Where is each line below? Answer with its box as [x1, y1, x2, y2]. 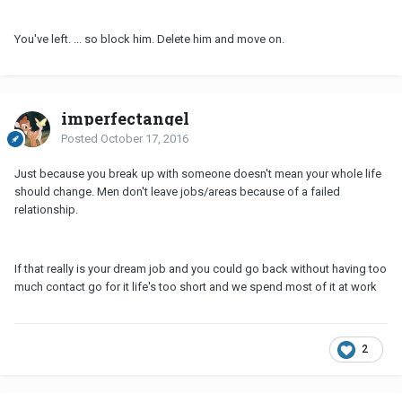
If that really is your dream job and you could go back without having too [14, 262, 387, 276]
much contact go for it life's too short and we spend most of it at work [14, 280, 377, 294]
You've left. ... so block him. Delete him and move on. [14, 32, 284, 47]
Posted [61, 132, 100, 146]
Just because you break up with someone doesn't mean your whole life [14, 167, 381, 181]
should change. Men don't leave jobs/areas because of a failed [14, 185, 340, 199]
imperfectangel [61, 108, 189, 130]
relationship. [14, 203, 78, 217]
